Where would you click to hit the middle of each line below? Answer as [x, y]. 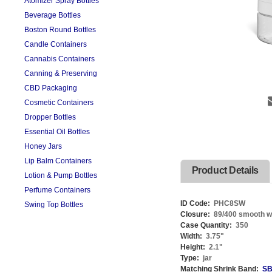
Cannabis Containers [59, 59]
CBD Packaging [51, 88]
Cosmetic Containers [59, 103]
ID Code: [195, 203]
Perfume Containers [57, 190]
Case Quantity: [206, 225]
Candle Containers [56, 44]
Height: [192, 247]
